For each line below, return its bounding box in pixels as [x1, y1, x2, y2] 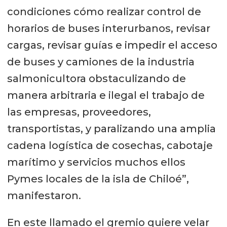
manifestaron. [7, 189, 81, 202]
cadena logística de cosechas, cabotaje [7, 139, 213, 152]
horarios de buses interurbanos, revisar [7, 22, 210, 34]
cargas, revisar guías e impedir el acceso [7, 39, 217, 51]
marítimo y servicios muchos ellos [7, 156, 185, 168]
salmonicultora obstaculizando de [7, 72, 186, 85]
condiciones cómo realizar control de [7, 5, 201, 18]
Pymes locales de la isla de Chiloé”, [7, 172, 189, 185]
